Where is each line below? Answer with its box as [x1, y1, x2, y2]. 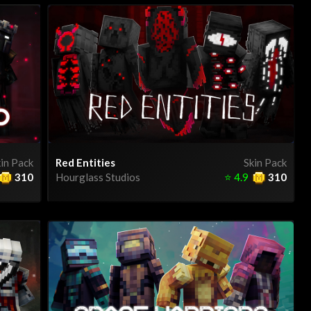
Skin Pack [244, 156, 287, 169]
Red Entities [56, 156, 115, 169]
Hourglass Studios [56, 171, 140, 184]
